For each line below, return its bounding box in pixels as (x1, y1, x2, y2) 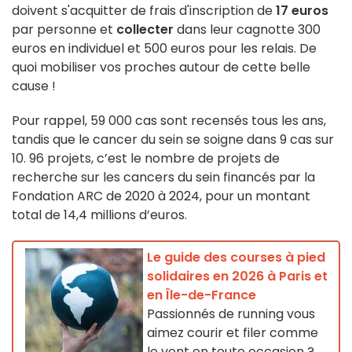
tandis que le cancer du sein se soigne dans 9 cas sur (12, 130, 334, 149)
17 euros (276, 2, 328, 20)
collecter (116, 20, 174, 39)
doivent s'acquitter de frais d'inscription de (12, 2, 276, 20)
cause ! (12, 77, 62, 96)
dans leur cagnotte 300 (174, 20, 321, 39)
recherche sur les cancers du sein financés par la (12, 168, 315, 187)
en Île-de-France (147, 286, 256, 305)
